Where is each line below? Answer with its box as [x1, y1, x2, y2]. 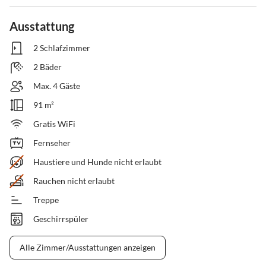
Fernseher [33, 138, 71, 148]
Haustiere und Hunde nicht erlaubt [33, 157, 161, 167]
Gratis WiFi [33, 119, 75, 129]
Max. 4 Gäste [33, 81, 80, 91]
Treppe [33, 195, 59, 205]
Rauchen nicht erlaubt [33, 176, 115, 186]
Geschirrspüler [33, 214, 88, 224]
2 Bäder [33, 62, 62, 72]
